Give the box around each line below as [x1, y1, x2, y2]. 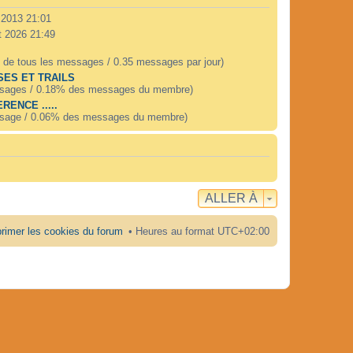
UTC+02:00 [217, 225, 269, 237]
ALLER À [205, 191, 258, 205]
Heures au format [136, 225, 217, 237]
